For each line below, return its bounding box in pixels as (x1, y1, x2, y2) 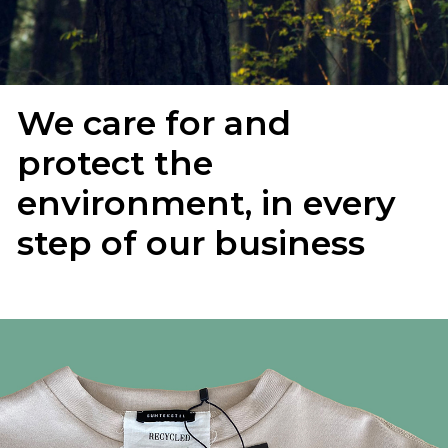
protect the (16, 142, 213, 184)
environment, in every (16, 182, 396, 224)
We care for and (16, 102, 291, 144)
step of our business (16, 222, 365, 264)
